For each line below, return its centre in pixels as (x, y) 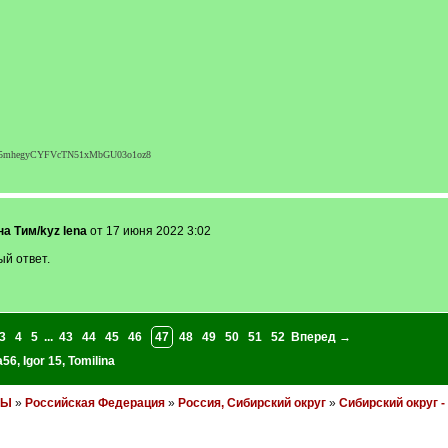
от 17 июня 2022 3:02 (148, 231)
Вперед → (320, 337)
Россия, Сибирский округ (251, 403)
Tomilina (91, 361)
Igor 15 (42, 361)
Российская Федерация (94, 403)
